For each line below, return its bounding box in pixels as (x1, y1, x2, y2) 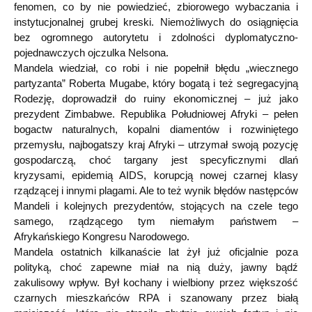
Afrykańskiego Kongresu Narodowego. (14, 230, 189, 242)
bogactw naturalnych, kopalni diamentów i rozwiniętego (14, 123, 298, 135)
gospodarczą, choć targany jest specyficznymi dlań (14, 153, 298, 166)
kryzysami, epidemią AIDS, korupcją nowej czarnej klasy (14, 169, 298, 181)
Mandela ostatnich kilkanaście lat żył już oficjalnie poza (14, 245, 298, 258)
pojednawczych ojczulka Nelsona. (14, 46, 169, 58)
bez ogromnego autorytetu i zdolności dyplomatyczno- (14, 31, 298, 43)
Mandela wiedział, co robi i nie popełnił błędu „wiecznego (14, 61, 298, 74)
